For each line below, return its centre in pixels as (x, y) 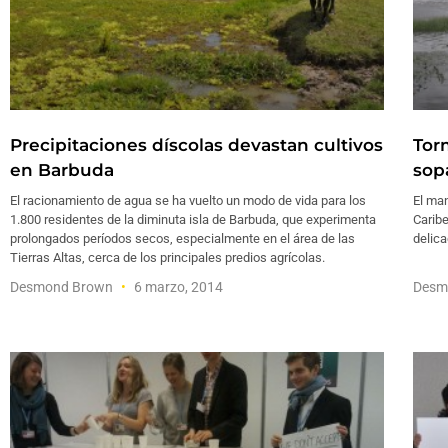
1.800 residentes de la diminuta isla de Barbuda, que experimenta (193, 220)
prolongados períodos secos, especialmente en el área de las (182, 239)
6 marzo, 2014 (177, 287)
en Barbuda (62, 170)
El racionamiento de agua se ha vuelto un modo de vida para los (188, 201)
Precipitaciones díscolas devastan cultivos (196, 145)
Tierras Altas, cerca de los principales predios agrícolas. (167, 258)
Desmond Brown (63, 287)
